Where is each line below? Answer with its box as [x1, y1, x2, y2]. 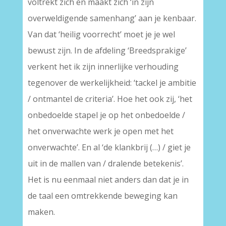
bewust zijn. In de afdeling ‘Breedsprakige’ [27, 45, 187, 56]
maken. [27, 206, 55, 217]
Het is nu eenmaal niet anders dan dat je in [27, 174, 189, 185]
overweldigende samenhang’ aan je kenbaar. [27, 13, 196, 24]
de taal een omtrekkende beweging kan [27, 190, 178, 201]
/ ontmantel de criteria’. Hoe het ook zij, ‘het [27, 93, 192, 104]
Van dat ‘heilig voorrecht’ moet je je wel [27, 29, 175, 40]
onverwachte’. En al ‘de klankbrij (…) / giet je [27, 142, 191, 153]
